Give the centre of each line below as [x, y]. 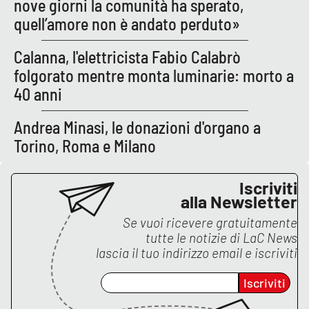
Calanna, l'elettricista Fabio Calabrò [127, 57]
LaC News [270, 237]
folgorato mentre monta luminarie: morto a [154, 75]
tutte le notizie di [194, 237]
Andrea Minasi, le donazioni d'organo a [137, 127]
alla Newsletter [239, 201]
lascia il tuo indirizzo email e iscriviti [197, 252]
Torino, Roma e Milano [85, 146]
